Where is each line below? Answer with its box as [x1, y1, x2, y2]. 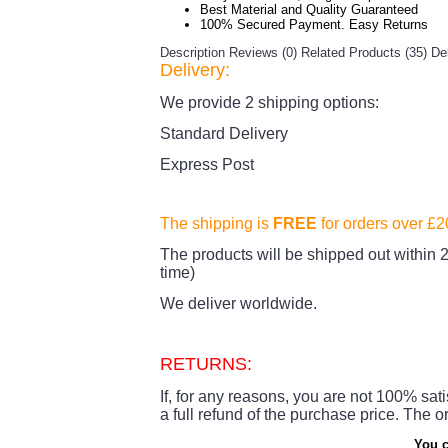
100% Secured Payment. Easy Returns [200, 17, 428, 32]
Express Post [160, 156, 254, 173]
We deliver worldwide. [160, 295, 321, 312]
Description [160, 45, 225, 60]
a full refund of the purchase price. [160, 406, 403, 423]
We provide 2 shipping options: [160, 94, 379, 111]
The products [160, 246, 253, 263]
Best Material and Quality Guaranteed [200, 2, 418, 17]
